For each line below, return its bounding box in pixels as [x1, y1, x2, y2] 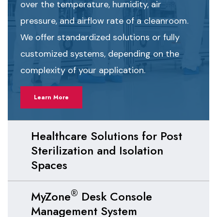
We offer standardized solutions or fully [20, 31, 180, 43]
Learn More [33, 93, 69, 102]
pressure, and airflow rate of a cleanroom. [20, 15, 188, 27]
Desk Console [78, 188, 152, 205]
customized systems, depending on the [20, 48, 179, 60]
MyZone [31, 188, 71, 205]
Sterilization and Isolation [31, 142, 163, 159]
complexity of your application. [20, 64, 145, 76]
